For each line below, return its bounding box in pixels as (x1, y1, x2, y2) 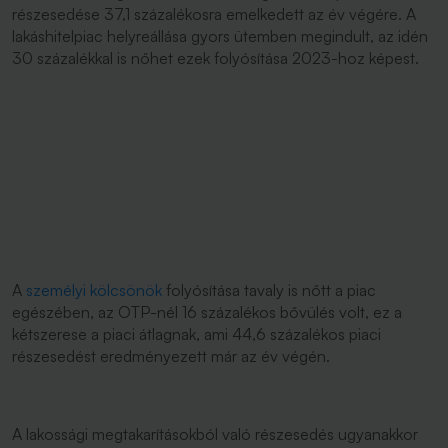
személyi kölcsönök (26, 280, 162, 300)
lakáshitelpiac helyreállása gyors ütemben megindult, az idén (12, 26, 428, 46)
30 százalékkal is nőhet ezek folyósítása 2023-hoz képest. (12, 48, 423, 68)
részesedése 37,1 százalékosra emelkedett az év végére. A (12, 4, 416, 24)
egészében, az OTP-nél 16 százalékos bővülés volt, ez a (12, 302, 402, 322)
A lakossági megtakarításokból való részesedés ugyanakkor (12, 424, 418, 444)
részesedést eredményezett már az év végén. (12, 346, 334, 366)
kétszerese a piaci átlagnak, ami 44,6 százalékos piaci (12, 324, 381, 344)
